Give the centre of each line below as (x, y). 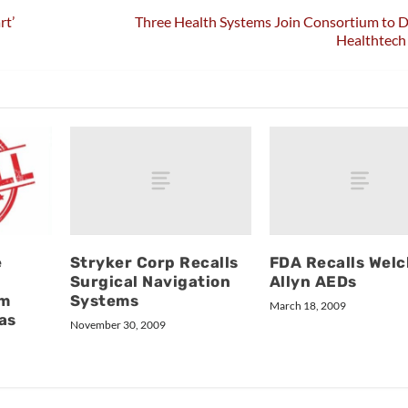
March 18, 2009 (307, 306)
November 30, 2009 (117, 325)
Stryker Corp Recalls (154, 263)
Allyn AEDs (313, 282)
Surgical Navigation (150, 282)
